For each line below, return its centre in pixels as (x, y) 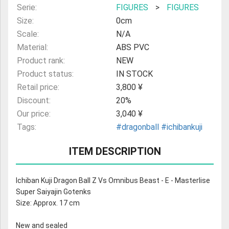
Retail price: (38, 87)
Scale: (28, 34)
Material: (32, 48)
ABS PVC (132, 48)
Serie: (27, 8)
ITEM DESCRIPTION (115, 152)
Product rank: (41, 61)
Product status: (45, 74)
